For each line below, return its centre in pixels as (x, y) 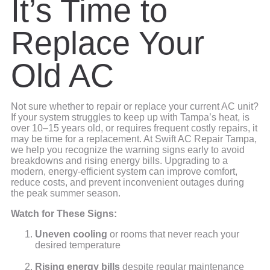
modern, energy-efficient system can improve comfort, (124, 172)
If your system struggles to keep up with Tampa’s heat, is (130, 118)
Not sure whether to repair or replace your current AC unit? (135, 107)
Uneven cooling (71, 234)
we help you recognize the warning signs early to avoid (128, 150)
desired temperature (78, 245)
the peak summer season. (66, 193)
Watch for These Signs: (64, 214)
